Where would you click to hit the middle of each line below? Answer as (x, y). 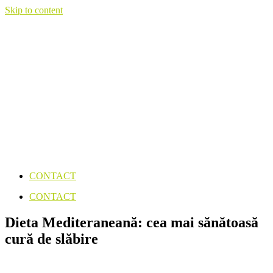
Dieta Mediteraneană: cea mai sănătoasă (132, 222)
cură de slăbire (51, 239)
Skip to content (34, 10)
